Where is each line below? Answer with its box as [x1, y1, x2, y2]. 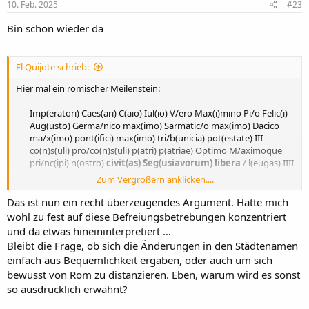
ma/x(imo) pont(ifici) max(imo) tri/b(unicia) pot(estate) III [30, 131, 263, 144]
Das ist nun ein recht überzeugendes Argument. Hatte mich [7, 195, 288, 210]
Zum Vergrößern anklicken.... [97, 172, 214, 186]
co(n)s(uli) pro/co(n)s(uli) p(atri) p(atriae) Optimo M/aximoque [30, 143, 282, 157]
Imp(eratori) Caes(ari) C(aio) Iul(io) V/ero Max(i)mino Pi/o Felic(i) [30, 106, 288, 119]
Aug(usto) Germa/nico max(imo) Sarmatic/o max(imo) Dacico [30, 119, 279, 132]
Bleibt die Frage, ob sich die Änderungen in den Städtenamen [7, 239, 298, 253]
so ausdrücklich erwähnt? [7, 282, 128, 297]
